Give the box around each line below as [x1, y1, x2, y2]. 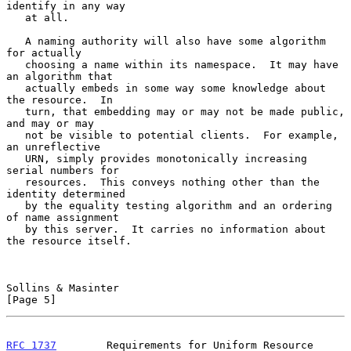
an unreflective [6, 140, 100, 153]
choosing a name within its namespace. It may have [6, 58, 25, 71]
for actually [6, 46, 81, 59]
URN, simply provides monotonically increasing [6, 152, 25, 165]
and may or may [6, 117, 94, 129]
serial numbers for [6, 164, 119, 176]
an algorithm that [6, 70, 113, 82]
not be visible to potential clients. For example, [6, 128, 25, 141]
